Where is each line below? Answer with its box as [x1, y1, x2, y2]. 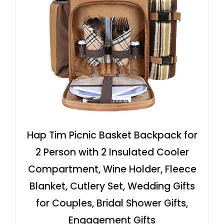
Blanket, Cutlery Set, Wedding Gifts [29, 179, 195, 193]
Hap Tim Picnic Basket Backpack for [26, 128, 197, 142]
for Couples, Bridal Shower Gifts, [36, 196, 188, 210]
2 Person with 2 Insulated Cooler [35, 145, 189, 159]
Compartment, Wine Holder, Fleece [27, 162, 196, 176]
